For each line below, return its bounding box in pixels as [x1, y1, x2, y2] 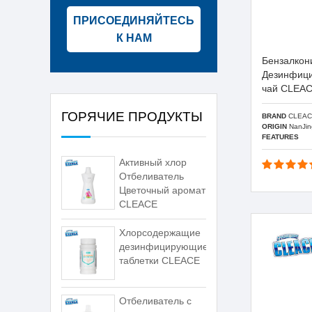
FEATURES [262, 132, 299, 141]
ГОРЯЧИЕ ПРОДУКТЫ [61, 109, 203, 124]
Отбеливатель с [119, 295, 192, 306]
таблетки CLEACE [119, 255, 201, 266]
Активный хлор [119, 157, 187, 168]
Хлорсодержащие [119, 227, 201, 238]
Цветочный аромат [119, 185, 206, 196]
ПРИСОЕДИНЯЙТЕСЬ [73, 15, 194, 27]
